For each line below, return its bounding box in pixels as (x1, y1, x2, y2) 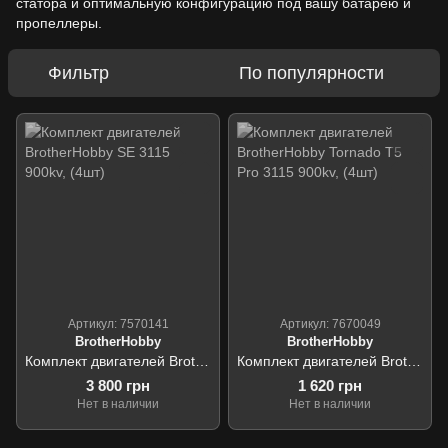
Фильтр (48, 63, 109, 84)
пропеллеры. (16, 15, 102, 32)
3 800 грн (86, 377, 150, 395)
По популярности (239, 63, 384, 84)
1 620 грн (298, 377, 362, 395)
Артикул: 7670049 (279, 317, 381, 332)
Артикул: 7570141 (67, 317, 169, 332)
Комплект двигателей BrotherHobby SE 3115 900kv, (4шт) (195, 353, 209, 370)
